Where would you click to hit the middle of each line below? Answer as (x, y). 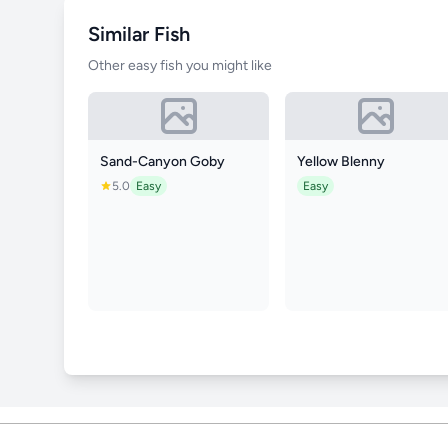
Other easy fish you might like (180, 65)
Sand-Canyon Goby (162, 161)
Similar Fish (139, 34)
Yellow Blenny (341, 161)
